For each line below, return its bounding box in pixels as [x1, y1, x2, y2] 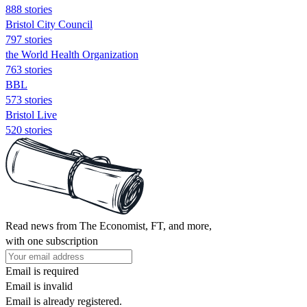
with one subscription [5, 234, 98, 247]
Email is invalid [5, 280, 73, 292]
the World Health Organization [5, 48, 138, 60]
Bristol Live [5, 108, 57, 121]
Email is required [5, 265, 79, 277]
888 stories [5, 3, 52, 15]
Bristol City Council [5, 18, 93, 30]
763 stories [5, 63, 52, 75]
